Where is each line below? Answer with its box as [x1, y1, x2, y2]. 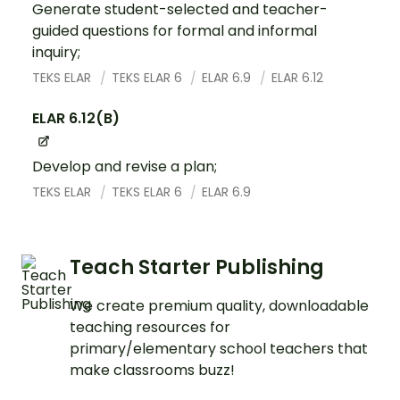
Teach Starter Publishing [70, 254, 324, 281]
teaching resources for [70, 317, 230, 337]
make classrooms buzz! [70, 360, 235, 380]
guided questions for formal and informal [32, 20, 317, 41]
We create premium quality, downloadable [70, 296, 369, 316]
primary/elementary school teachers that [70, 338, 368, 359]
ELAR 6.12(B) [32, 107, 120, 129]
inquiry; [32, 41, 80, 62]
